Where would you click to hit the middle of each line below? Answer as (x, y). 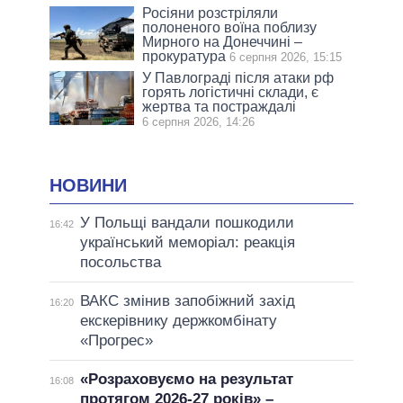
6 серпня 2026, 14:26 (199, 122)
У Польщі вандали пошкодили (187, 223)
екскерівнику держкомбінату (178, 321)
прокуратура (184, 57)
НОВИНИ (88, 186)
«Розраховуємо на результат (186, 380)
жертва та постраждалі (219, 107)
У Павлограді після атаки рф (238, 78)
